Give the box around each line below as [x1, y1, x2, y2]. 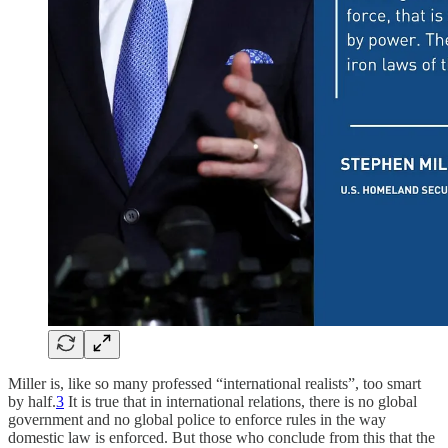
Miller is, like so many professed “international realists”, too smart [8, 374, 421, 392]
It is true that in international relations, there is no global [64, 392, 417, 410]
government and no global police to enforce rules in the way [8, 410, 386, 428]
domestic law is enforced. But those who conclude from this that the [8, 428, 435, 446]
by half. [8, 392, 56, 410]
